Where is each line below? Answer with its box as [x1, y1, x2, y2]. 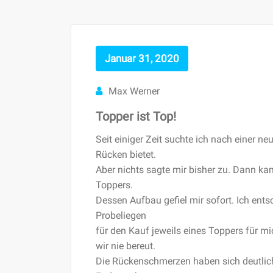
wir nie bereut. [96, 239, 155, 252]
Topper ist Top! [96, 108, 176, 124]
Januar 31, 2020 [105, 52, 179, 65]
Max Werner [108, 85, 160, 97]
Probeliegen [96, 209, 146, 221]
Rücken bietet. [96, 148, 156, 160]
